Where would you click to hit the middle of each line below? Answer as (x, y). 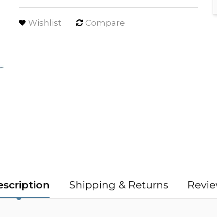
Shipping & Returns (118, 185)
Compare (105, 23)
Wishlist (45, 23)
